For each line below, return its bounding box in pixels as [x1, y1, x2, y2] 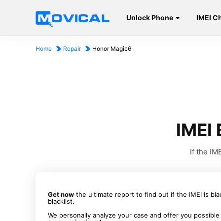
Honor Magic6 [92, 45, 131, 52]
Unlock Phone [126, 13, 173, 22]
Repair [63, 45, 81, 52]
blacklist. [48, 197, 74, 205]
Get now [48, 190, 74, 198]
